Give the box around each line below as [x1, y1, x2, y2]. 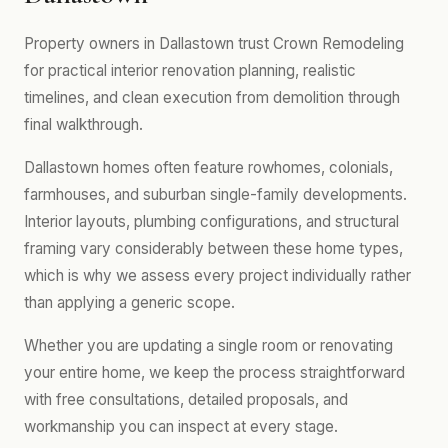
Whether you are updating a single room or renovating [24, 336, 393, 355]
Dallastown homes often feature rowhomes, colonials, [24, 158, 393, 177]
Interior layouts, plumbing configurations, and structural [24, 212, 399, 231]
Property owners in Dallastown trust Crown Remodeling [24, 34, 404, 53]
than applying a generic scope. [24, 293, 235, 312]
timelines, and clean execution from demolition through [24, 88, 400, 107]
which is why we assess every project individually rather [24, 266, 411, 285]
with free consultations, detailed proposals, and [24, 390, 348, 409]
